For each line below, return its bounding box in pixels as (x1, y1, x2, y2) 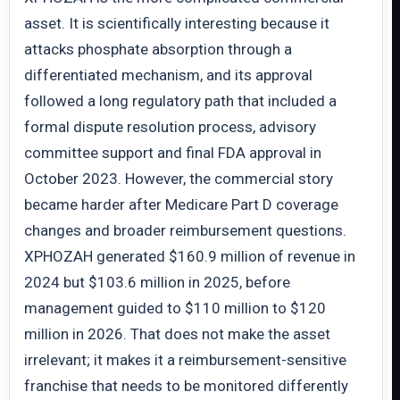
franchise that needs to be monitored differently (24, 377, 348, 395)
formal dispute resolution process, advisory (24, 118, 316, 136)
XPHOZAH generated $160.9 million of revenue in (24, 247, 355, 265)
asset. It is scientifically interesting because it (24, 14, 329, 32)
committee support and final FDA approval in (24, 144, 321, 162)
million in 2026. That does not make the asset (24, 325, 330, 343)
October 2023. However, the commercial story (24, 170, 333, 187)
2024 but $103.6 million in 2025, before (24, 273, 290, 291)
